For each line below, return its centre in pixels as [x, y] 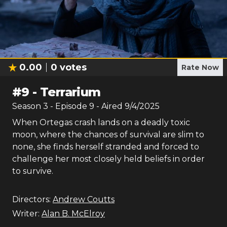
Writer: [26, 214]
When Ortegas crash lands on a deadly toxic [101, 122]
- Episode [70, 106]
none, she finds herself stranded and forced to [106, 147]
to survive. [33, 171]
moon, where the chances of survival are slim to [108, 135]
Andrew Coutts [84, 199]
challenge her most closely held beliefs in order [108, 159]
